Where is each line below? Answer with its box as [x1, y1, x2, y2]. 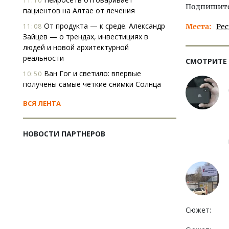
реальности [23, 53, 64, 63]
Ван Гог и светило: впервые [42, 68, 141, 78]
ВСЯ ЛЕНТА [23, 99, 61, 108]
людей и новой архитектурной [23, 42, 129, 52]
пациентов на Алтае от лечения [23, 6, 135, 15]
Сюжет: [186, 205, 211, 215]
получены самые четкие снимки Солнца [23, 79, 161, 89]
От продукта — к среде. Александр [42, 21, 165, 31]
